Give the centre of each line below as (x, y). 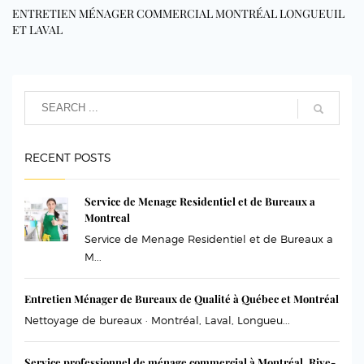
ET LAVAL (37, 29)
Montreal (107, 217)
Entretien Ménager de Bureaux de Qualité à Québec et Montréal (182, 298)
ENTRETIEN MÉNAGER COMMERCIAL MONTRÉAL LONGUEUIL (178, 13)
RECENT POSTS (68, 157)
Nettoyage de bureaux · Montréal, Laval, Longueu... (157, 320)
